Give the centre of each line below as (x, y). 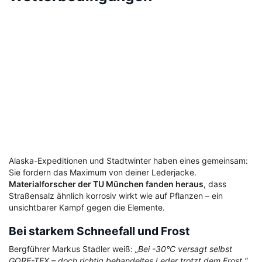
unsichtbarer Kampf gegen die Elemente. (87, 208)
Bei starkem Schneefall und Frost (99, 231)
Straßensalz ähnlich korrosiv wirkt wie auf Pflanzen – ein (116, 196)
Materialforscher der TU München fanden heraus (106, 184)
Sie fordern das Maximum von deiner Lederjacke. (103, 173)
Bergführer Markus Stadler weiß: (72, 249)
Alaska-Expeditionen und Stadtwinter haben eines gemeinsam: (128, 161)
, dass (215, 184)
